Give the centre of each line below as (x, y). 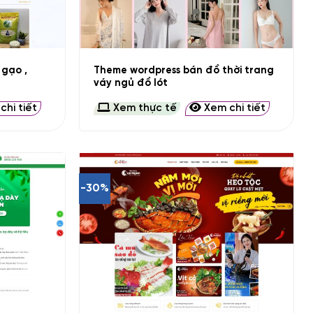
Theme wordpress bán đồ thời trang (184, 71)
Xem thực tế (144, 108)
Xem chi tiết (234, 108)
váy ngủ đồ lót (131, 83)
